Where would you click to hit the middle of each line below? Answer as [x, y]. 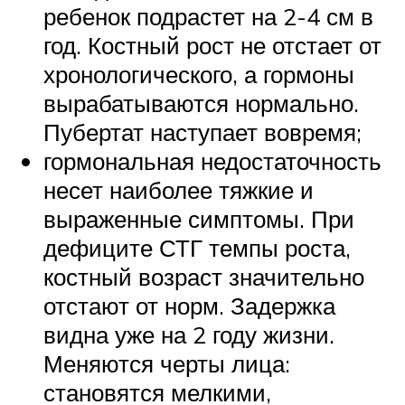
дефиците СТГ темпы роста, [197, 248]
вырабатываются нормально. [201, 104]
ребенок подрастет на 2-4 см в [208, 17]
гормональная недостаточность [212, 161]
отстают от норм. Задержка [189, 306]
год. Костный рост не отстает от [212, 46]
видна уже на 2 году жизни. [189, 335]
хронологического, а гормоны [199, 75]
